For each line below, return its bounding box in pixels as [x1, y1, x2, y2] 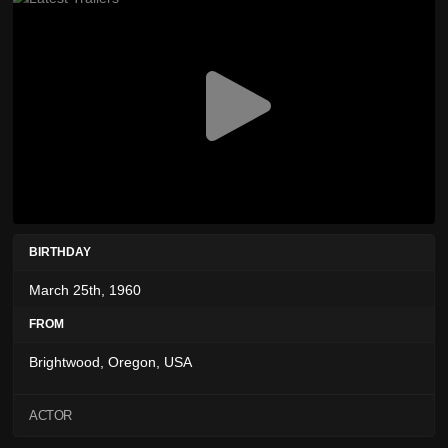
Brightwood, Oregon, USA [29, 354, 192, 371]
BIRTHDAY [29, 245, 91, 260]
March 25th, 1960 [29, 282, 141, 299]
